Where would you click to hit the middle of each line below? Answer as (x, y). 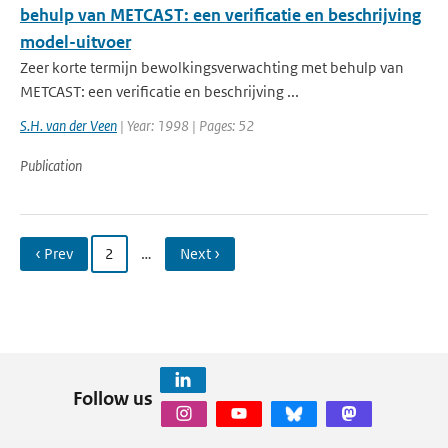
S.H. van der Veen (68, 125)
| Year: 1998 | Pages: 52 (185, 125)
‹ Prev (54, 253)
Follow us (112, 398)
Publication (51, 165)
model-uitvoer (75, 42)
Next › (200, 253)
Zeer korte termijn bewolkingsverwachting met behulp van (212, 67)
